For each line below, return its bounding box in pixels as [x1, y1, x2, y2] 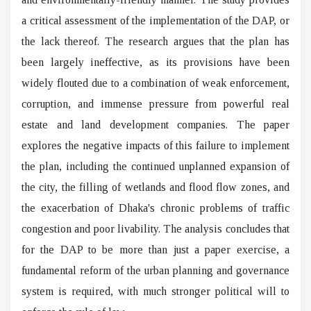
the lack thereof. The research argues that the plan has [22, 35, 289, 47]
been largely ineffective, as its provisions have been [22, 56, 289, 68]
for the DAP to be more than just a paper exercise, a [22, 243, 289, 255]
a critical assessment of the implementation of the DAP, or [22, 14, 289, 26]
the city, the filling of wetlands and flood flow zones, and [22, 180, 289, 193]
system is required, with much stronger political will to [22, 285, 289, 297]
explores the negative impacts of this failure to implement [22, 139, 289, 151]
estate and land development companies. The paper [22, 118, 289, 131]
